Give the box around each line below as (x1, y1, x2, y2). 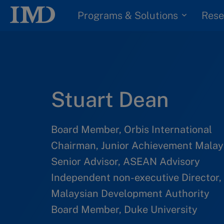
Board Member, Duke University (51, 203, 197, 215)
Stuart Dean (51, 87, 168, 111)
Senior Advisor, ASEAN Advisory (51, 155, 200, 167)
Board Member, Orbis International (51, 123, 212, 135)
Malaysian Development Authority (51, 187, 209, 199)
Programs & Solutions (77, 9, 178, 21)
